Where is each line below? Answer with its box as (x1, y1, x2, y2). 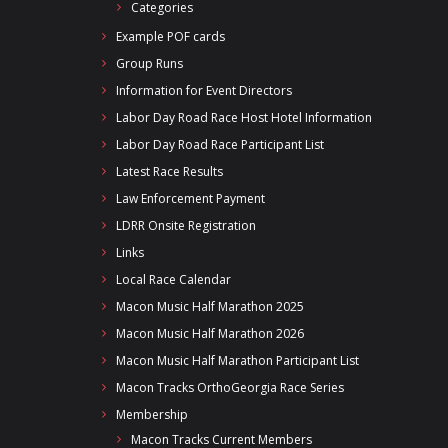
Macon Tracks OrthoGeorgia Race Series (116, 379, 344, 396)
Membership (116, 406, 188, 423)
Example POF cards (116, 28, 225, 45)
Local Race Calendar (116, 271, 231, 288)
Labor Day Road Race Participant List (116, 136, 324, 153)
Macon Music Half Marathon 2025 (116, 298, 304, 315)
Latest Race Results (116, 163, 223, 180)
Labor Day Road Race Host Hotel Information (116, 109, 372, 126)
